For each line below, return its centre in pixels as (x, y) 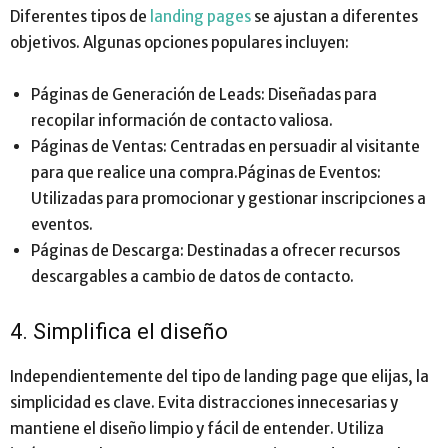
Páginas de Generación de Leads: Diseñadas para (204, 95)
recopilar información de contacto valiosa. (182, 121)
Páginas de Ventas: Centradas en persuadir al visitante (225, 147)
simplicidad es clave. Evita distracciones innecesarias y (204, 403)
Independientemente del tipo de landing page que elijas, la (219, 377)
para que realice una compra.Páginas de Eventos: (206, 173)
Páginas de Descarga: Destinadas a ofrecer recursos (215, 251)
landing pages (200, 17)
